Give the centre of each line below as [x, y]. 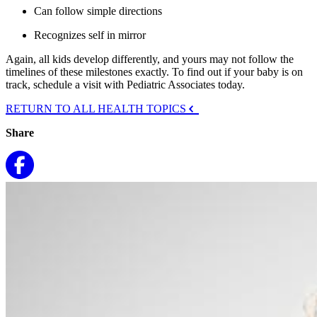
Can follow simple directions [98, 11]
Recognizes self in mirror [90, 35]
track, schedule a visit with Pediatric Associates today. [125, 84]
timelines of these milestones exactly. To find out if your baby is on [154, 71]
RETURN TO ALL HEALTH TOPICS [97, 108]
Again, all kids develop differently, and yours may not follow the [150, 59]
